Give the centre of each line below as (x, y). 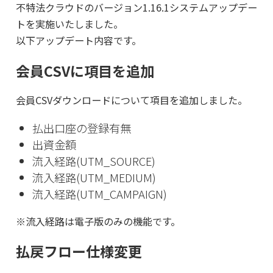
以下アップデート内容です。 (78, 41)
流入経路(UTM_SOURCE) (94, 161)
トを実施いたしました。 (69, 24)
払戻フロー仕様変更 (79, 251)
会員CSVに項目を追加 (85, 70)
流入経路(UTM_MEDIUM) (94, 177)
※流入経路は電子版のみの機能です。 (98, 221)
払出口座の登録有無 (82, 128)
